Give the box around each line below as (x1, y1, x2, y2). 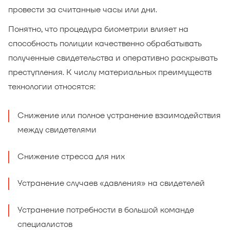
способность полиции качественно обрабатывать (8, 38, 202, 49)
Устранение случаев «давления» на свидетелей (17, 178, 205, 188)
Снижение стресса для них (17, 151, 125, 162)
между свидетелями (17, 124, 97, 135)
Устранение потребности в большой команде (17, 204, 194, 215)
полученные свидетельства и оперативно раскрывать (8, 52, 218, 63)
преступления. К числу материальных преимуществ (8, 67, 212, 78)
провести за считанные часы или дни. (8, 4, 157, 15)
